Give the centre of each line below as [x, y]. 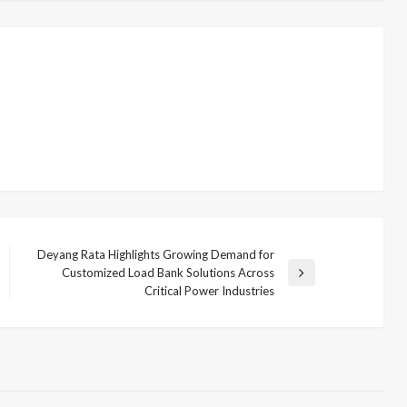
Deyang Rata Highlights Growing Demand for [155, 254]
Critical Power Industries [209, 290]
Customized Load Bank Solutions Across [168, 272]
